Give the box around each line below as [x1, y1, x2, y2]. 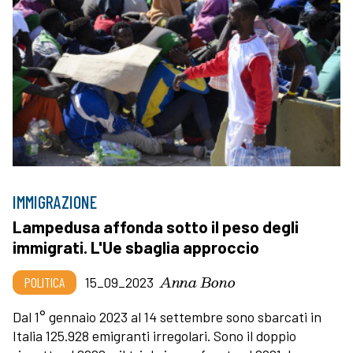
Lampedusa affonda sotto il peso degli [13, 216, 299, 236]
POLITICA [24, 273, 65, 291]
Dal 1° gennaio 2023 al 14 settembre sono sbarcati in [13, 307, 321, 325]
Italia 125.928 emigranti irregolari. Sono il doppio [13, 326, 296, 344]
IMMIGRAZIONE [13, 191, 97, 212]
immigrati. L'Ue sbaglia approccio [13, 236, 259, 257]
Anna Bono [160, 269, 236, 293]
